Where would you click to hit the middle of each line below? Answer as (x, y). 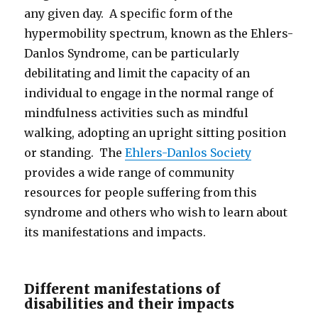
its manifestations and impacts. (115, 232)
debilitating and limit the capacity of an (137, 73)
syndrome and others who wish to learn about (156, 212)
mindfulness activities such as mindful (137, 113)
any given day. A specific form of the (129, 13)
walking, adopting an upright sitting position (155, 132)
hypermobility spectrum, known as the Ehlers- (159, 33)
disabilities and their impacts (130, 303)
